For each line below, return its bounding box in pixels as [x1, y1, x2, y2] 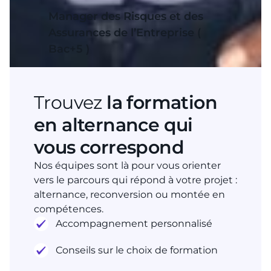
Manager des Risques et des [48, 10, 203, 23]
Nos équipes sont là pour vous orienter [34, 160, 221, 171]
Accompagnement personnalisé [56, 218, 212, 229]
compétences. [34, 203, 103, 215]
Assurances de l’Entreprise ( [48, 26, 201, 39]
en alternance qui [34, 114, 193, 136]
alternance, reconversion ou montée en [34, 189, 225, 200]
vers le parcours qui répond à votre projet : [34, 174, 237, 186]
